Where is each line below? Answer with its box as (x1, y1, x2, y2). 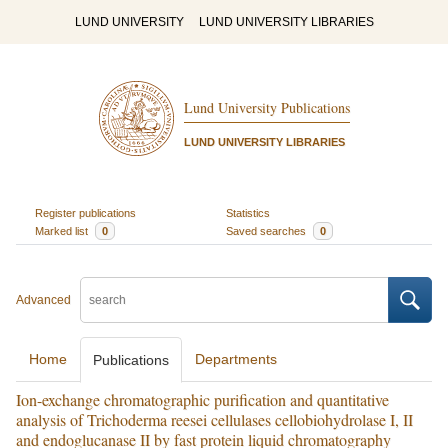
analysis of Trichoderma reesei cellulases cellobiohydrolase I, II (16, 409, 413, 430)
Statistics (226, 206, 270, 219)
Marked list (34, 224, 91, 237)
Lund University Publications (183, 98, 350, 118)
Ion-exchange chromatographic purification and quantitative (16, 389, 389, 410)
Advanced (16, 293, 71, 307)
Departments (195, 351, 277, 367)
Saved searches (226, 224, 309, 237)
